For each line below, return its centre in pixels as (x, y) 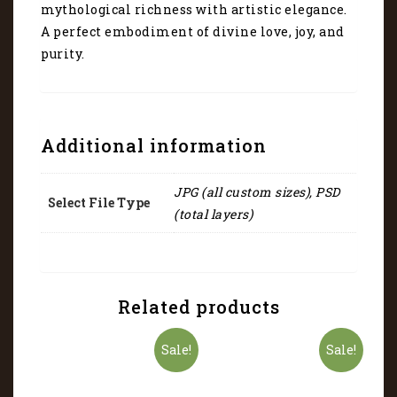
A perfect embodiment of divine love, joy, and (193, 31)
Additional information (154, 145)
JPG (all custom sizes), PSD (257, 192)
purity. (63, 54)
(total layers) (213, 214)
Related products (198, 306)
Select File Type (99, 202)
